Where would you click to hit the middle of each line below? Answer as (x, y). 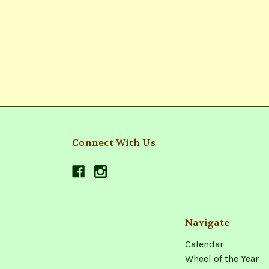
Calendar (204, 244)
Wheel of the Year (222, 258)
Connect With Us (114, 142)
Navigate (207, 222)
